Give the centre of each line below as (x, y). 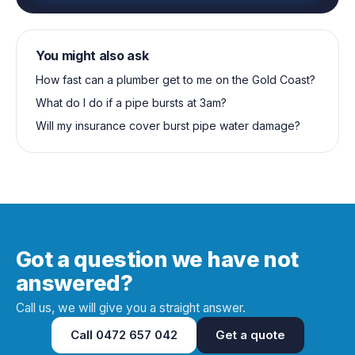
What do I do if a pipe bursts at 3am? (131, 102)
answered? (74, 283)
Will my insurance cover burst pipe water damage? (168, 125)
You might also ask (92, 55)
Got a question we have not (157, 259)
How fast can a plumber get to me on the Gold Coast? (176, 79)
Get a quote (250, 334)
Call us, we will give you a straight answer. (131, 307)
